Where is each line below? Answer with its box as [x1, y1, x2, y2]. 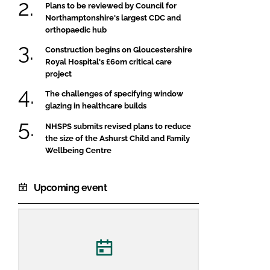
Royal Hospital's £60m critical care [45, 57, 172, 66]
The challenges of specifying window [45, 89, 183, 99]
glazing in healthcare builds [45, 101, 146, 111]
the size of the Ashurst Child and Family [45, 133, 190, 143]
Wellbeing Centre [45, 145, 111, 155]
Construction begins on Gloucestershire [45, 45, 192, 54]
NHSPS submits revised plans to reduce [45, 121, 191, 131]
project [45, 69, 72, 78]
